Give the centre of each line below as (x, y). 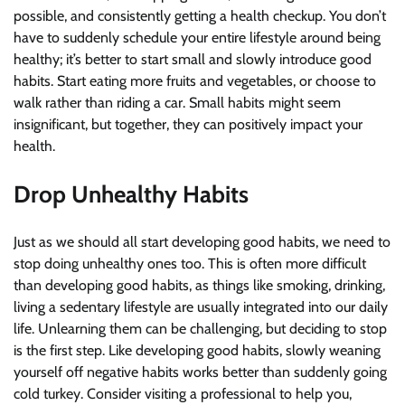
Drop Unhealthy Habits (131, 194)
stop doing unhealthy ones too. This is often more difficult (190, 264)
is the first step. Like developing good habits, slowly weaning (197, 351)
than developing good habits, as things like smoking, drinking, (199, 286)
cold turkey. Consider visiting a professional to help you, (183, 394)
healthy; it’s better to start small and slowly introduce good (193, 60)
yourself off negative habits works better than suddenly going (200, 372)
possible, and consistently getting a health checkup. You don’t (200, 16)
